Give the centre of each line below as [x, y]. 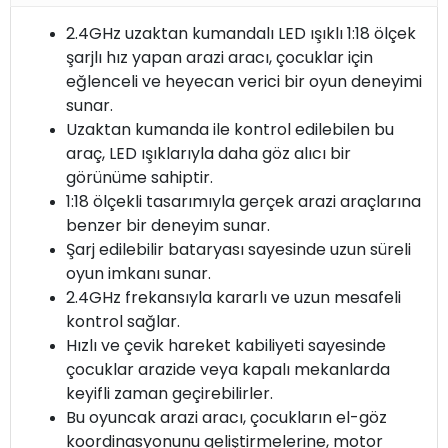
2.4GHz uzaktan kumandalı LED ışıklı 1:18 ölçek [241, 33]
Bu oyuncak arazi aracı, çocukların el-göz [226, 417]
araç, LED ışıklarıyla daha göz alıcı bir [208, 153]
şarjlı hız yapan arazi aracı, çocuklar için [219, 57]
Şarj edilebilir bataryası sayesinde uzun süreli [238, 249]
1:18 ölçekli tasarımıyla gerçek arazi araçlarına [243, 201]
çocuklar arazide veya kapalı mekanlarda [228, 369]
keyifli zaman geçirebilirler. [169, 393]
